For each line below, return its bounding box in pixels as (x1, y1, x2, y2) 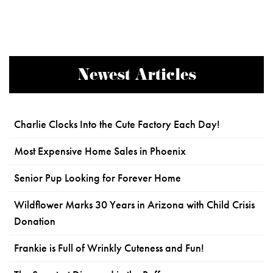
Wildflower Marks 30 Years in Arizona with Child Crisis (14, 197, 255, 211)
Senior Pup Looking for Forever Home (14, 171, 181, 185)
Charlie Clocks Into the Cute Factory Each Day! (14, 117, 220, 131)
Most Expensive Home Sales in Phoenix (14, 144, 186, 158)
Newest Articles (77, 63, 196, 89)
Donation (14, 214, 55, 228)
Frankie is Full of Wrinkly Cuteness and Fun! (14, 241, 204, 255)
